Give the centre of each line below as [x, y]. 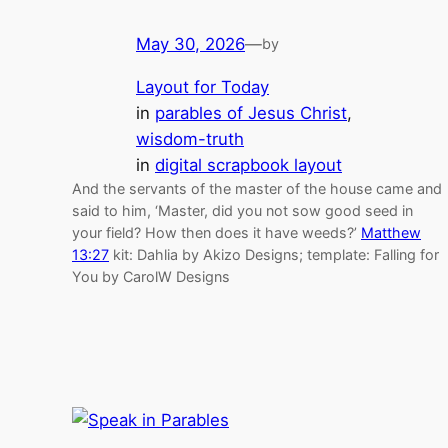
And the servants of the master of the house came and [257, 189]
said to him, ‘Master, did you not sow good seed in [242, 211]
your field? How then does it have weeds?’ [216, 233]
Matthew [391, 233]
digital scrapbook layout [248, 165]
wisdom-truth [190, 139]
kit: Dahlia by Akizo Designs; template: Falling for [274, 255]
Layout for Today [202, 87]
